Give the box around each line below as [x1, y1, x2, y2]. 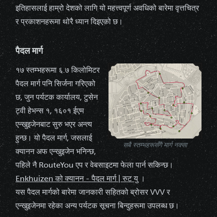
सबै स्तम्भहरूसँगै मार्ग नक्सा [123, 140, 187, 149]
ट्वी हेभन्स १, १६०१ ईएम [15, 106, 84, 115]
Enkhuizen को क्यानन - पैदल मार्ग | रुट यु [15, 173, 138, 183]
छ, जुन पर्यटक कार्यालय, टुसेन [15, 92, 98, 102]
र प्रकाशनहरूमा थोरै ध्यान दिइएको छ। [15, 16, 123, 26]
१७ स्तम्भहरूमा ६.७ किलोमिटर [15, 65, 100, 75]
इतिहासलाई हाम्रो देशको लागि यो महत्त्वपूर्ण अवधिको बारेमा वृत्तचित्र [15, 3, 199, 13]
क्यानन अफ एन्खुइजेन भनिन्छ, [15, 146, 96, 156]
